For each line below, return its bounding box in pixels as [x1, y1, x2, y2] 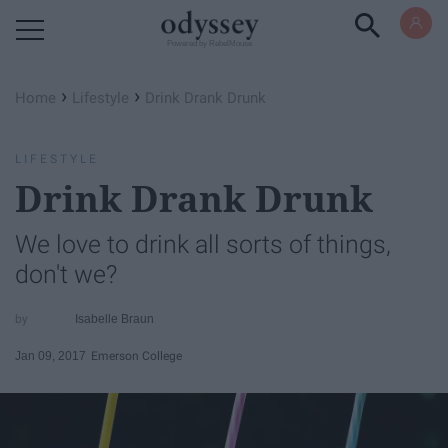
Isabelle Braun [75, 311, 155, 326]
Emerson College [91, 348, 182, 363]
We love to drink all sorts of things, [15, 230, 391, 259]
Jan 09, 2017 [15, 348, 86, 363]
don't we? [15, 260, 117, 289]
